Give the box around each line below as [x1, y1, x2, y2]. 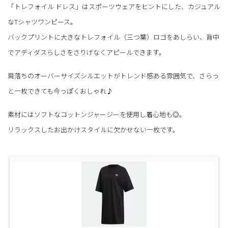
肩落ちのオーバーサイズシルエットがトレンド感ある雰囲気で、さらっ [8, 71, 219, 81]
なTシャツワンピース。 [8, 17, 77, 27]
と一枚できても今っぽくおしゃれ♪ [8, 86, 113, 96]
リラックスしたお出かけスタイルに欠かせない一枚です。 [8, 125, 179, 135]
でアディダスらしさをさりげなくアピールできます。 [8, 47, 165, 58]
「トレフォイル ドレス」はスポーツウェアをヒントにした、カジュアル [8, 2, 220, 12]
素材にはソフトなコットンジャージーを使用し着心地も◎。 [8, 109, 186, 120]
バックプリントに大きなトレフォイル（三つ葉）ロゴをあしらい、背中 [8, 32, 219, 42]
